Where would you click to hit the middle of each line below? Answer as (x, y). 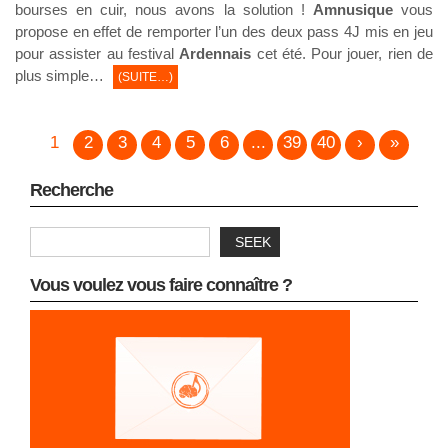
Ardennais (215, 54)
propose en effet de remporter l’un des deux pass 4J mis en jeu (224, 32)
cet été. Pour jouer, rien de (342, 54)
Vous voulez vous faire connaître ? (161, 285)
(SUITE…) (145, 77)
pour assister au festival (97, 54)
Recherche (71, 190)
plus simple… (61, 76)
